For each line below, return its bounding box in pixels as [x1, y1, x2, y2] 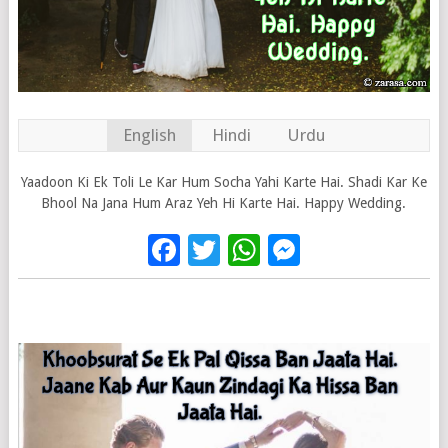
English [122, 124, 176, 145]
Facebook [179, 230, 319, 269]
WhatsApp [259, 230, 407, 269]
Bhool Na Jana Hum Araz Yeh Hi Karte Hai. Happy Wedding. [41, 194, 407, 211]
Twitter [219, 230, 324, 269]
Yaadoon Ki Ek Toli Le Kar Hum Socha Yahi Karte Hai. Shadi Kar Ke [20, 173, 427, 190]
